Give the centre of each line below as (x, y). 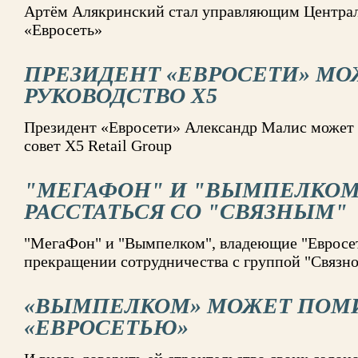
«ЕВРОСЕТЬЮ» (106, 327)
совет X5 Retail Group (98, 145)
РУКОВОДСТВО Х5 (121, 95)
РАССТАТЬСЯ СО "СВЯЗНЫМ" (186, 211)
